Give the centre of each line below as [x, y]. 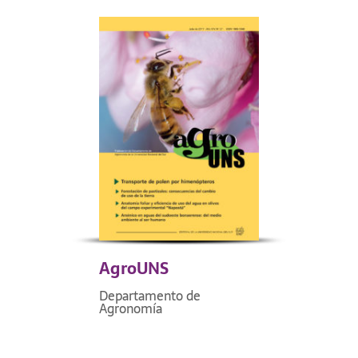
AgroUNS [134, 268]
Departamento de [150, 295]
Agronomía [131, 308]
